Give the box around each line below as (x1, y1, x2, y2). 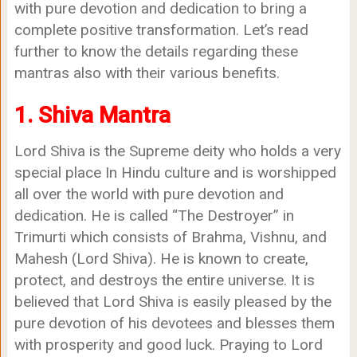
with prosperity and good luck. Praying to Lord (14, 335, 323, 354)
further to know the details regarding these (14, 42, 298, 61)
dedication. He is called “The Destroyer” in (14, 206, 294, 225)
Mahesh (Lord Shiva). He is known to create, (14, 249, 308, 268)
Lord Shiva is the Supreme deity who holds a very (14, 142, 341, 160)
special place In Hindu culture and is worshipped (14, 163, 336, 182)
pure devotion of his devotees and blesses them (14, 314, 335, 332)
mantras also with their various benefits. (14, 64, 280, 82)
